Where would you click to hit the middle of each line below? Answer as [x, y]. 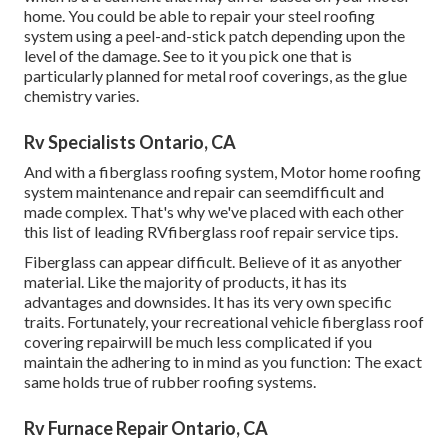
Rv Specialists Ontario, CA [130, 142]
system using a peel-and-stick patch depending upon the [214, 36]
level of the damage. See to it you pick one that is [188, 56]
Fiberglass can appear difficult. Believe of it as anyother [213, 262]
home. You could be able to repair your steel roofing [199, 16]
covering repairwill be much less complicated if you [198, 342]
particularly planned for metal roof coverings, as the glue [215, 76]
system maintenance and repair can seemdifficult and [204, 192]
